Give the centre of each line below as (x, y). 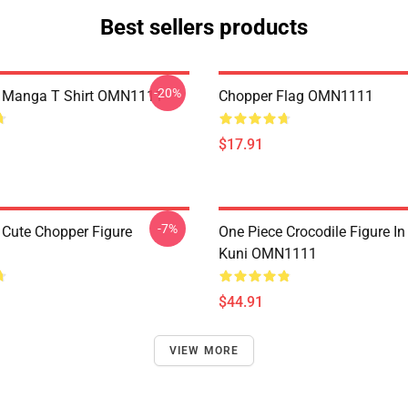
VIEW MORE (204, 351)
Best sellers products (204, 27)
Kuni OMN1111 (268, 254)
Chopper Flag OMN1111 (296, 96)
